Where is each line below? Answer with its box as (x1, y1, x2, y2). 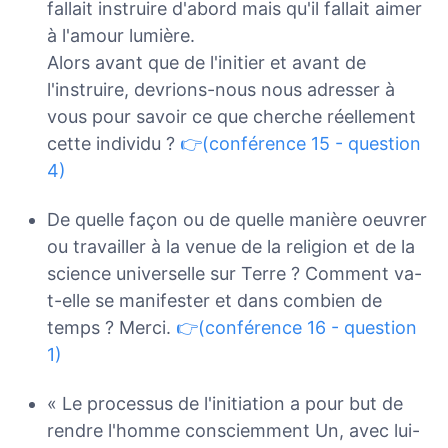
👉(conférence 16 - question (175, 316, 417, 338)
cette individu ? (46, 133, 180, 155)
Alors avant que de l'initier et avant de (46, 52, 366, 74)
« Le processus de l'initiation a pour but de (46, 392, 403, 414)
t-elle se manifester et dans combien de (46, 289, 382, 311)
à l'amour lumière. (46, 25, 195, 47)
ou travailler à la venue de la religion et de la (46, 235, 415, 257)
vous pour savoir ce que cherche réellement (46, 106, 416, 128)
